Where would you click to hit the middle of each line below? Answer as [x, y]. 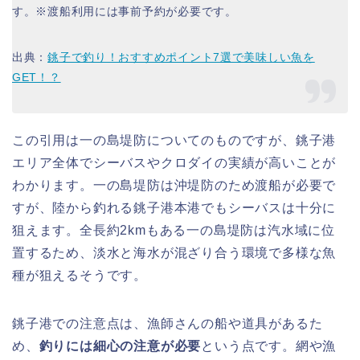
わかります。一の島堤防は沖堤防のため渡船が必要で [174, 186]
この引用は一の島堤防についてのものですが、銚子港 [174, 141]
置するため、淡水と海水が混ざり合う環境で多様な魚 [174, 253]
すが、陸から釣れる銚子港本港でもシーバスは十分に [174, 208]
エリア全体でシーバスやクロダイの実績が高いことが [174, 163]
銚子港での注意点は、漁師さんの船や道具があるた [168, 324]
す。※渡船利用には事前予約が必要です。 [125, 12]
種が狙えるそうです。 [80, 276]
